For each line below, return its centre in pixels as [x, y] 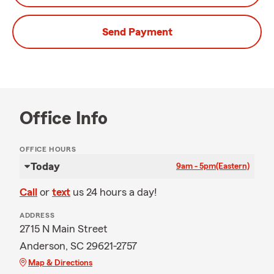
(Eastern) [233, 166]
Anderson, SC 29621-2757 [79, 246]
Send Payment [137, 32]
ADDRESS [37, 215]
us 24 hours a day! [115, 192]
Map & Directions [60, 263]
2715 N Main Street [64, 229]
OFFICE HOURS [48, 149]
